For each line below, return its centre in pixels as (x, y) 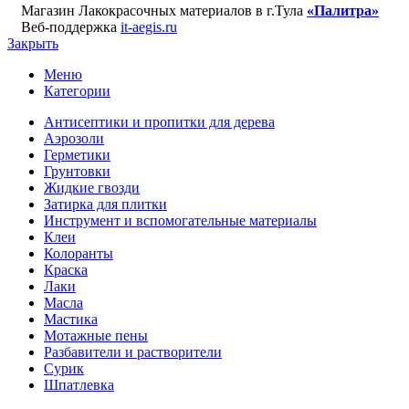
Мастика (71, 320)
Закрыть (33, 44)
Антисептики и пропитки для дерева (159, 122)
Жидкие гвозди (92, 188)
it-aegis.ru (149, 27)
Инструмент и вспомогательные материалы (180, 221)
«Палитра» (343, 11)
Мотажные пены (96, 336)
